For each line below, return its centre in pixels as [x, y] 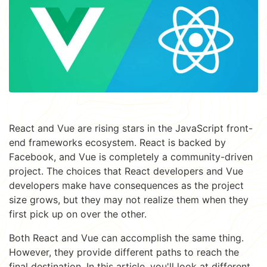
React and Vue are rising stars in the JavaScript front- [131, 128]
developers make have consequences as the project [126, 185]
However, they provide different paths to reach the [124, 252]
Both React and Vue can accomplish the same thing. [126, 237]
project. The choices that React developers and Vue [126, 171]
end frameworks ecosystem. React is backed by [117, 142]
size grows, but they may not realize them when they [129, 199]
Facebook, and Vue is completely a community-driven [131, 156]
